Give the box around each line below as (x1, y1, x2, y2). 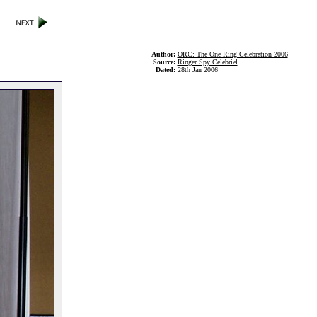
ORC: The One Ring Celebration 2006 (177, 50, 288, 58)
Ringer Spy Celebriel (177, 58, 238, 66)
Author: (151, 50, 178, 58)
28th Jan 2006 (177, 66, 218, 74)
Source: (152, 58, 178, 66)
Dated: (155, 66, 178, 74)
